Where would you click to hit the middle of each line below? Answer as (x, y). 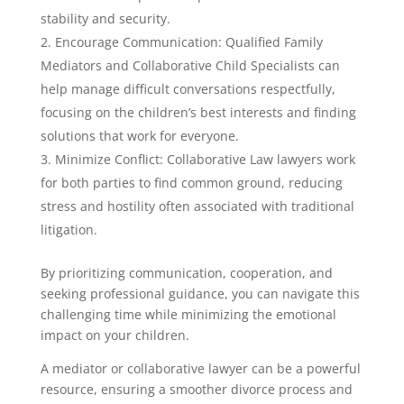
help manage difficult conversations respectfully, (188, 88)
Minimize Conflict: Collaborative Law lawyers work (205, 159)
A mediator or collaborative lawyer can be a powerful (200, 368)
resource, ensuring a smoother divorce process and (196, 389)
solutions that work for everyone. (139, 135)
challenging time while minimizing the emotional (188, 314)
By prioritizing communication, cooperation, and (186, 272)
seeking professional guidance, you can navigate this (200, 293)
